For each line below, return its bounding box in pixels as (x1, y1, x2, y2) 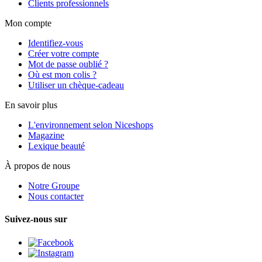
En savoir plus (5, 100, 57, 111)
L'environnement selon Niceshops (28, 120, 153, 130)
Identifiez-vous (28, 38, 83, 49)
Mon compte (5, 18, 51, 29)
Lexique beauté (28, 141, 85, 151)
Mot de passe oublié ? (28, 59, 108, 70)
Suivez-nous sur (5, 214, 67, 225)
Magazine (28, 130, 64, 141)
